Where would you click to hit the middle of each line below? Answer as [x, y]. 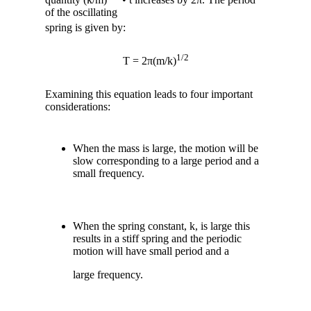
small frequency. [109, 173]
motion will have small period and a [151, 251]
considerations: [78, 106]
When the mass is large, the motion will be [166, 148]
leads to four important [202, 94]
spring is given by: [85, 27]
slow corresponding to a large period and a [166, 160]
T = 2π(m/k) [149, 60]
